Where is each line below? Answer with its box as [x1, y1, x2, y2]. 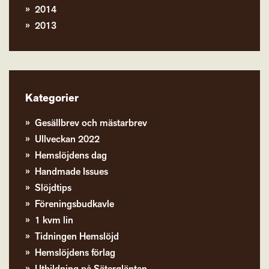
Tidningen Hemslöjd [35, 230, 119, 243]
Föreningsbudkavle [35, 198, 115, 211]
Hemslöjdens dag [35, 149, 107, 162]
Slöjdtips [35, 181, 72, 195]
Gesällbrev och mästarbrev [35, 116, 148, 130]
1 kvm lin [35, 214, 74, 227]
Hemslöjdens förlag [35, 246, 116, 259]
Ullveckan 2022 [35, 133, 100, 146]
